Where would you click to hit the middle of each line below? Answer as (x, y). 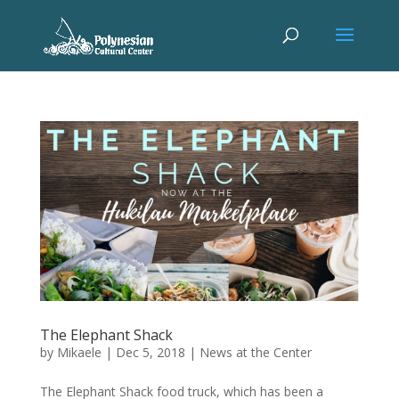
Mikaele (79, 352)
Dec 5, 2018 (150, 352)
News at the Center (255, 352)
